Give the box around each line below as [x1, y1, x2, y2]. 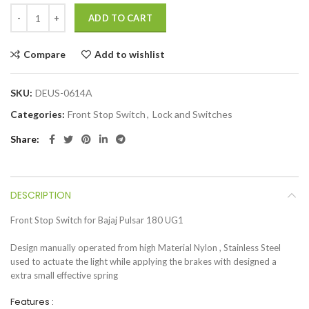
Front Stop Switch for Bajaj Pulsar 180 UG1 [10, 215, 183, 226]
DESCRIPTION [10, 188, 71, 203]
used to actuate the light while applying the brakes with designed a [10, 256, 277, 268]
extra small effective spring [10, 270, 118, 281]
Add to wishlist [94, 48, 165, 61]
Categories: [10, 108, 67, 121]
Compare [23, 48, 66, 61]
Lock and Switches [152, 108, 232, 121]
